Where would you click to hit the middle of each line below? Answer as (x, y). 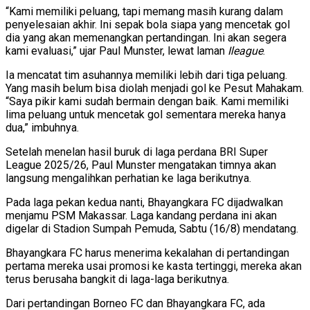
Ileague (245, 51)
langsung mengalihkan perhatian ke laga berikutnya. (128, 179)
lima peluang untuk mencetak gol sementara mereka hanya (146, 115)
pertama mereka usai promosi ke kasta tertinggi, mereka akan (154, 266)
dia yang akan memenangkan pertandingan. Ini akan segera (146, 38)
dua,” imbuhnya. (42, 128)
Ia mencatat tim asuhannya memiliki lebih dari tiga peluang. (146, 75)
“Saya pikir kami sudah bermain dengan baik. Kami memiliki (147, 102)
